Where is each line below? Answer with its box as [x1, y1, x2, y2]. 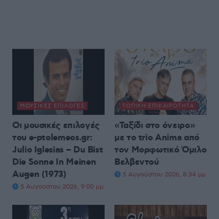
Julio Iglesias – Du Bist [12, 144, 103, 156]
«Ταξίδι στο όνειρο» [114, 120, 196, 132]
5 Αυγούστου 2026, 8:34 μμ [121, 171, 206, 179]
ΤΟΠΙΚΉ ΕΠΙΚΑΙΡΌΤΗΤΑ [122, 103, 194, 109]
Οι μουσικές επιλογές [12, 120, 100, 132]
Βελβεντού [114, 156, 159, 169]
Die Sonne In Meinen [12, 156, 96, 169]
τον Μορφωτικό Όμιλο [114, 144, 207, 156]
